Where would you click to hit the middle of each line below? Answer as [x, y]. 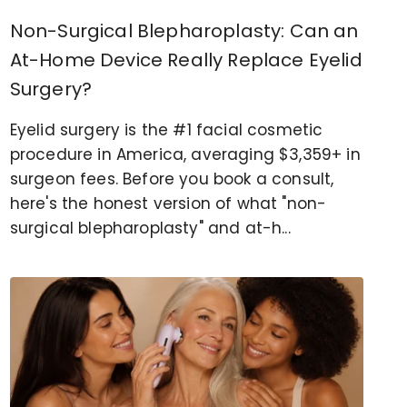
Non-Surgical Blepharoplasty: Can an [184, 30]
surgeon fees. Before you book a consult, [172, 179]
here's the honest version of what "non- [168, 203]
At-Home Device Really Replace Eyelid [186, 60]
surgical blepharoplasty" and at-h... [150, 228]
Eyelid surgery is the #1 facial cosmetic [166, 129]
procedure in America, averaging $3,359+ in [185, 154]
